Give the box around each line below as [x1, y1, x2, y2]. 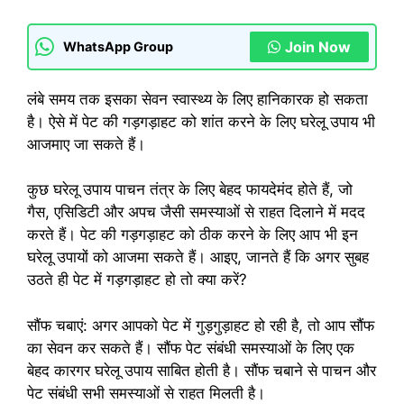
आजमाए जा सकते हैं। [27, 134, 145, 153]
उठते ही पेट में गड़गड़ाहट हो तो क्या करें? [27, 271, 247, 289]
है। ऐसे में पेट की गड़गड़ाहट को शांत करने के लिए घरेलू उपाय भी [27, 112, 375, 131]
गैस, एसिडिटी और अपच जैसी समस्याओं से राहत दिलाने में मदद [27, 203, 365, 222]
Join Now [285, 37, 351, 56]
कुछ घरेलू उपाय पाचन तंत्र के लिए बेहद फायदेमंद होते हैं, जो [27, 180, 353, 199]
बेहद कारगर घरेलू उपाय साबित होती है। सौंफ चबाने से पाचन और [27, 361, 376, 380]
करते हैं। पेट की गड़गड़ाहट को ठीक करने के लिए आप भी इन [27, 225, 358, 244]
